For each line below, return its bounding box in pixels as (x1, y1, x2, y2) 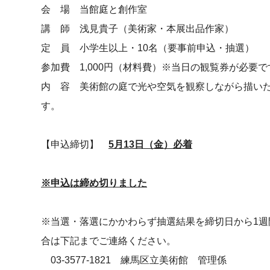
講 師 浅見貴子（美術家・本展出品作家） (41, 24, 234, 34)
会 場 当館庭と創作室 (41, 4, 147, 14)
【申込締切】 (41, 139, 108, 149)
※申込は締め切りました (41, 178, 147, 188)
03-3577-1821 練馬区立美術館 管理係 (41, 255, 227, 265)
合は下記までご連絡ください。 (41, 236, 176, 246)
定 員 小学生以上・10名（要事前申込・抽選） (41, 43, 254, 53)
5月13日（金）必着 (108, 139, 192, 149)
